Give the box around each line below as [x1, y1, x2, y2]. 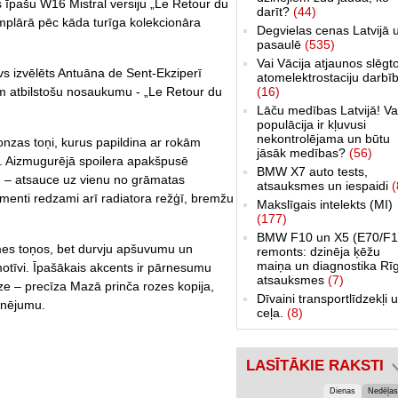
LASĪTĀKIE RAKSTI [246, 356, 384, 374]
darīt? [257, 4, 293, 19]
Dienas [330, 386, 355, 395]
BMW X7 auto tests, [257, 163, 368, 179]
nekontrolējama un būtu [257, 131, 390, 146]
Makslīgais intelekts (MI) [257, 196, 393, 211]
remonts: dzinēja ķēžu [257, 243, 380, 259]
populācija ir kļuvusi [257, 116, 366, 131]
